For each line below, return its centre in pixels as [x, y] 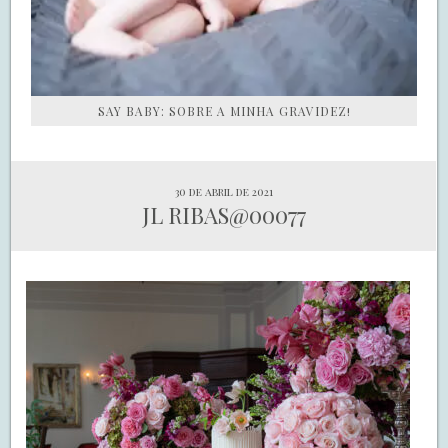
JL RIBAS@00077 [223, 215]
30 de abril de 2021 [223, 192]
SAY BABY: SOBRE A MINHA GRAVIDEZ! [224, 111]
